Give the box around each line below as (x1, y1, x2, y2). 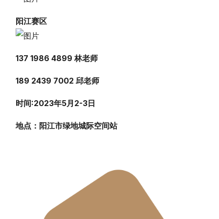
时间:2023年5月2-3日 (16, 98, 96, 108)
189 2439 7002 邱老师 (16, 75, 100, 86)
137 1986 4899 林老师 (16, 53, 98, 63)
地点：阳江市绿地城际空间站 (16, 120, 118, 131)
